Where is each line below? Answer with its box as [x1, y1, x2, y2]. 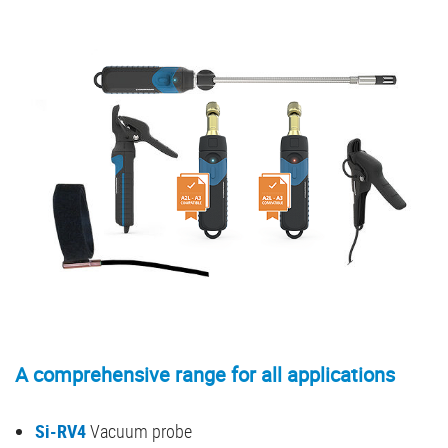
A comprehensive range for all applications [15, 361, 395, 389]
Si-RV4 [35, 419, 86, 444]
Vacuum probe [86, 419, 192, 444]
